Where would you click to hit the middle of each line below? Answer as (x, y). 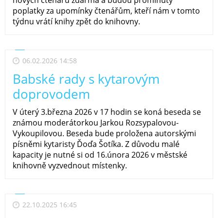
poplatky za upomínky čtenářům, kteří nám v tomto (106, 10)
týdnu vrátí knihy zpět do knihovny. (76, 21)
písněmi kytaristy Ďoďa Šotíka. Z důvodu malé (96, 144)
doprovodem (51, 94)
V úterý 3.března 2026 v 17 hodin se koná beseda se (107, 112)
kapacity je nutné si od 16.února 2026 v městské (100, 154)
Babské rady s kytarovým (86, 79)
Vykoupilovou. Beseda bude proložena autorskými (104, 133)
